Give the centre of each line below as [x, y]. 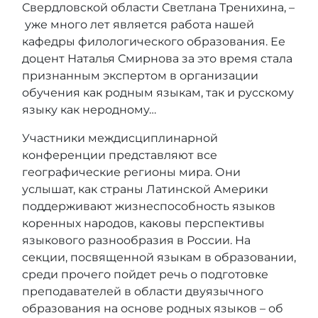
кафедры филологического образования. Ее [154, 41]
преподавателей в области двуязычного [143, 291]
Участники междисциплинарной [120, 138]
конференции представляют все [120, 155]
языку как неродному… [89, 109]
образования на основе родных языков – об [153, 308]
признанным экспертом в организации [140, 75]
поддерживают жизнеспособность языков [149, 206]
